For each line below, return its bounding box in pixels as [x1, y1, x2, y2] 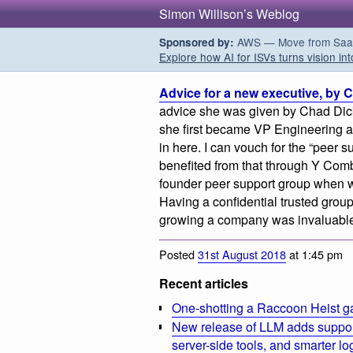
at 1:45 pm [286, 245, 343, 262]
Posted [159, 245, 198, 262]
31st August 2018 [198, 245, 286, 262]
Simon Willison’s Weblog [159, 5, 299, 23]
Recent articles [159, 273, 248, 292]
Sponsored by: [159, 35, 234, 50]
